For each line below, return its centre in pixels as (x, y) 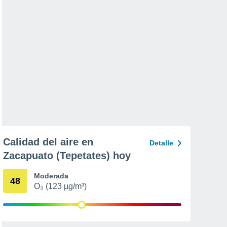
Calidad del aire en (48, 142)
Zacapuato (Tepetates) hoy (67, 156)
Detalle (161, 143)
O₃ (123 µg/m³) (60, 186)
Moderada (51, 176)
